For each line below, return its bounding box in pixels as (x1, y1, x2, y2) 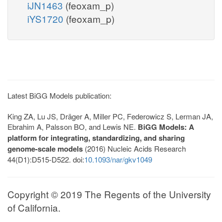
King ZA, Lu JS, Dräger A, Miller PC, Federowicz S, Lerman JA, (7, 111, 213, 121)
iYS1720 (27, 11, 66, 25)
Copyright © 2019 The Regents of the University (7, 187, 211, 201)
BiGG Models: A (138, 121, 194, 132)
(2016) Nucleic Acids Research (83, 143, 186, 154)
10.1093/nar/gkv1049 (84, 154, 152, 165)
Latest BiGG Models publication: (7, 90, 111, 101)
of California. (7, 200, 60, 214)
